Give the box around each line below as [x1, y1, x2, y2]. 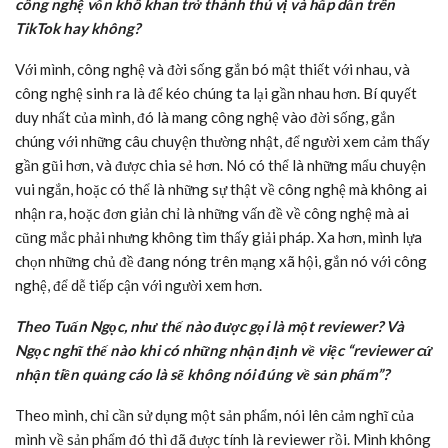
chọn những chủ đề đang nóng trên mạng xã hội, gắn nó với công [15, 252, 427, 271]
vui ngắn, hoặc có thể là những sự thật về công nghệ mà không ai [15, 180, 427, 199]
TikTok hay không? [15, 19, 140, 38]
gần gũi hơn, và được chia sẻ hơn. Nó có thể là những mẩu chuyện [15, 156, 426, 175]
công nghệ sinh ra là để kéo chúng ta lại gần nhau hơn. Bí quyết [15, 84, 417, 103]
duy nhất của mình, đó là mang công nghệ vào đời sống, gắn [15, 108, 395, 127]
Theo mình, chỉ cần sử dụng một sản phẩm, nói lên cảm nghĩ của [15, 406, 414, 425]
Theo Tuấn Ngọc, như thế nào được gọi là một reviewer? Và [15, 317, 404, 336]
